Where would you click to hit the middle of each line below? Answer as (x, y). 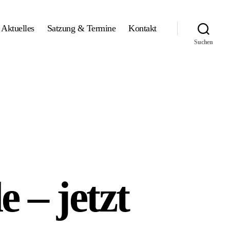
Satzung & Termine (81, 28)
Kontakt (142, 28)
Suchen (204, 42)
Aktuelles (18, 28)
